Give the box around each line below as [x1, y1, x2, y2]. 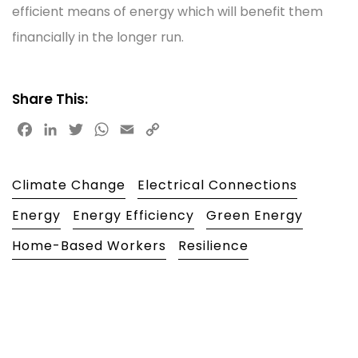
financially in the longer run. [12, 27, 184, 46]
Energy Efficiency [73, 205, 194, 225]
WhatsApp [111, 119, 178, 138]
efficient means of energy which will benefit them [12, 2, 323, 21]
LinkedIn [60, 119, 110, 138]
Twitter [86, 119, 131, 138]
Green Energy [206, 205, 303, 225]
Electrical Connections [137, 175, 297, 194]
